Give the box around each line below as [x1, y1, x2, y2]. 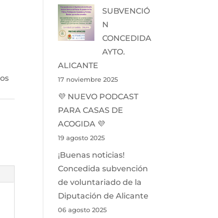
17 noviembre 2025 [58, 75, 118, 83]
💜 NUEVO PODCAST [58, 91, 139, 101]
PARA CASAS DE [58, 105, 124, 115]
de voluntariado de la [58, 177, 142, 187]
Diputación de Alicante [58, 191, 149, 200]
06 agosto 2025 [58, 205, 107, 214]
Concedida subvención [58, 163, 148, 173]
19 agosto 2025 [58, 133, 105, 142]
